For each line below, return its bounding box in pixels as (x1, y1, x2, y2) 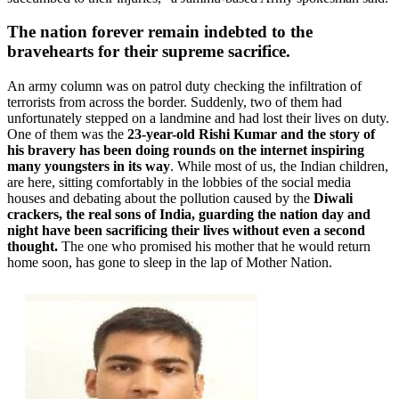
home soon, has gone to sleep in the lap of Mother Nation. (7, 255, 332, 271)
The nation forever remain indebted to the (7, 22, 313, 42)
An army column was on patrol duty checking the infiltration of (7, 78, 362, 94)
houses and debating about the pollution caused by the (7, 191, 313, 207)
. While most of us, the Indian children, (170, 159, 388, 175)
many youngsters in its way (7, 159, 170, 175)
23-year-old (127, 126, 195, 142)
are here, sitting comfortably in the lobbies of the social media (7, 175, 351, 191)
